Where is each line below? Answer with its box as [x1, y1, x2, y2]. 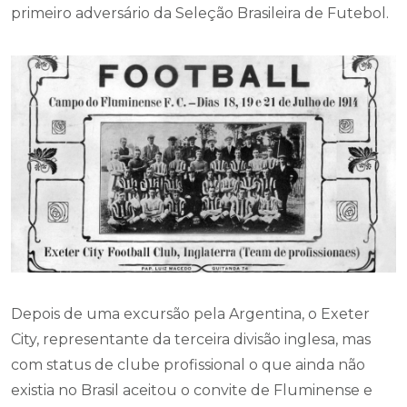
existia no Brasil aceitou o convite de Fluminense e [11, 381, 372, 399]
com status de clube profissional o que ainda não [11, 355, 365, 373]
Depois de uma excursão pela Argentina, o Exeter [11, 304, 370, 323]
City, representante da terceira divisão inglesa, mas [11, 330, 371, 348]
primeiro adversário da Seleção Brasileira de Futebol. [11, 5, 389, 22]
